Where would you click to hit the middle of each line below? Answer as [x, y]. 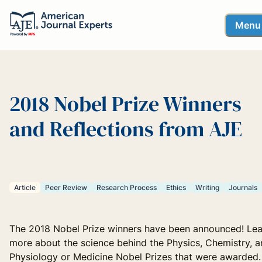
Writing [207, 188]
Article [25, 188]
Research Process [127, 188]
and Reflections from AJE [126, 129]
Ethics [176, 188]
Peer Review [66, 188]
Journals [243, 188]
